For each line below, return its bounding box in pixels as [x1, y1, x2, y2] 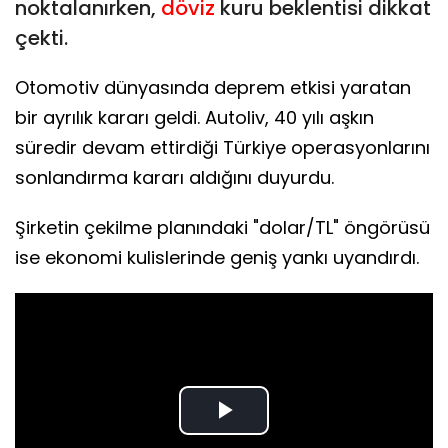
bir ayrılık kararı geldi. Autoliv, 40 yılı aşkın [15, 104, 374, 130]
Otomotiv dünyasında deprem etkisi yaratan [15, 74, 411, 100]
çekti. [15, 23, 68, 52]
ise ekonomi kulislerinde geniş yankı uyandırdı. [15, 244, 419, 270]
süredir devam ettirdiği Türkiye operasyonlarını [15, 134, 430, 160]
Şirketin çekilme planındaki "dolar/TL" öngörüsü [15, 214, 430, 240]
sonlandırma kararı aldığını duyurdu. [15, 164, 334, 190]
